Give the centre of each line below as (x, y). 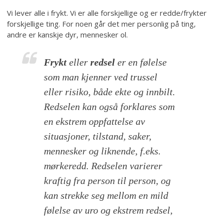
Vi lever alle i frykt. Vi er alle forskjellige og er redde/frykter (107, 13)
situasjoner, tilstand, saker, (98, 136)
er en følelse (141, 62)
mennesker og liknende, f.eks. (103, 151)
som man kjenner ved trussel (101, 77)
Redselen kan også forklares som (110, 106)
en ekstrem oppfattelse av (95, 121)
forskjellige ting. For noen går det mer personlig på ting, (102, 23)
